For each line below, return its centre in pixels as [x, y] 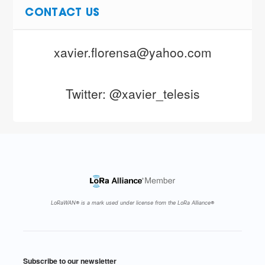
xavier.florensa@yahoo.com [132, 52]
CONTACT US [62, 14]
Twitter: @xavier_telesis [132, 94]
